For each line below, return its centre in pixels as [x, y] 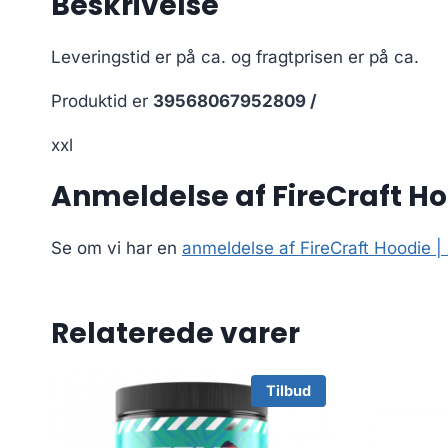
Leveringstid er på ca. [141, 57]
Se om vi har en [116, 248]
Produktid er [102, 101]
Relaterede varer [175, 334]
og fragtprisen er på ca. [325, 57]
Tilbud [288, 390]
